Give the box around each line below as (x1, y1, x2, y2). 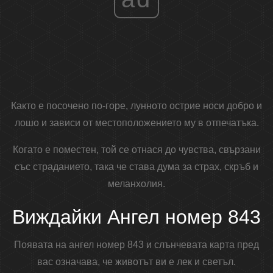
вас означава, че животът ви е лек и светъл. (37, 257, 236, 268)
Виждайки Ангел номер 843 (12, 206, 261, 229)
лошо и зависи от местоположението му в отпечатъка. (14, 118, 259, 129)
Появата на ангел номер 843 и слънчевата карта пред (14, 239, 259, 250)
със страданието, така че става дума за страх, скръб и (15, 161, 258, 172)
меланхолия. (108, 179, 165, 190)
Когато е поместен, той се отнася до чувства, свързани (12, 144, 261, 155)
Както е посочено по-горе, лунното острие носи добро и (11, 101, 262, 112)
